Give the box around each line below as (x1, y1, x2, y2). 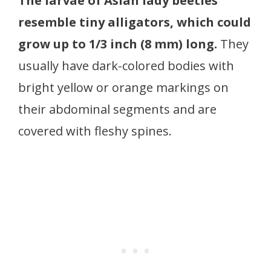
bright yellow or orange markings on (18, 79, 229, 96)
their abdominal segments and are (18, 101, 217, 118)
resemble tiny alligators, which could (18, 14, 251, 31)
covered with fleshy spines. (18, 123, 172, 140)
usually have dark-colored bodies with (18, 57, 234, 74)
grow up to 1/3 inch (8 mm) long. (18, 36, 220, 53)
